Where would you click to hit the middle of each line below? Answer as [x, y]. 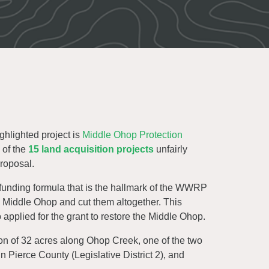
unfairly [171, 149]
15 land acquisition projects [91, 149]
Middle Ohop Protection [132, 135]
